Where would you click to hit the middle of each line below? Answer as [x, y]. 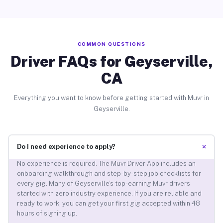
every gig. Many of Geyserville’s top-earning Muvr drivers [103, 184]
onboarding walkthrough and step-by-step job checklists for [109, 174]
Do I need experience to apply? [66, 147]
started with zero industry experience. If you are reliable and [109, 194]
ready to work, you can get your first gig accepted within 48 [108, 204]
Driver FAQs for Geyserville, [111, 61]
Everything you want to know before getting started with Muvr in [111, 98]
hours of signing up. [47, 214]
